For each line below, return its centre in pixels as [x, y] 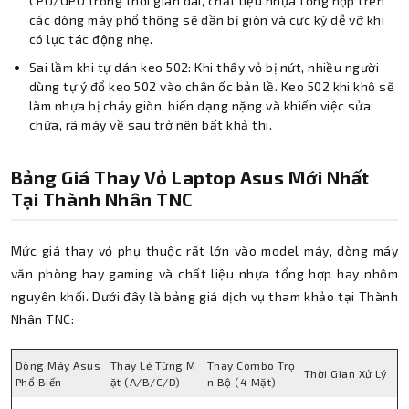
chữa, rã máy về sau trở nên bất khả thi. [151, 124]
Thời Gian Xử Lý [346, 373]
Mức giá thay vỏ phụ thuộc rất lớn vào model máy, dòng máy [204, 250]
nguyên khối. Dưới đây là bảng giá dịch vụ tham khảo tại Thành [204, 296]
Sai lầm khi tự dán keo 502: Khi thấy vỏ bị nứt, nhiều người [204, 67]
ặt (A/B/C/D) [146, 381]
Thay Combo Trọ [252, 365]
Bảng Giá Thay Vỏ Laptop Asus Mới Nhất [190, 177]
